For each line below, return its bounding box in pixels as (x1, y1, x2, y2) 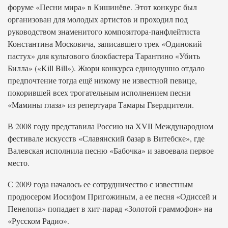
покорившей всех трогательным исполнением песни (8, 87, 191, 98)
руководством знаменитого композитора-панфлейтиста (8, 26, 200, 37)
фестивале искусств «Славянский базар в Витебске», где (8, 133, 205, 144)
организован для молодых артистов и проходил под (8, 14, 188, 24)
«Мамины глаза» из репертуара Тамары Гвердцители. (8, 99, 194, 110)
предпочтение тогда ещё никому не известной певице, (8, 75, 197, 85)
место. (8, 157, 30, 168)
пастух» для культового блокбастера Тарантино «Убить (8, 50, 200, 61)
